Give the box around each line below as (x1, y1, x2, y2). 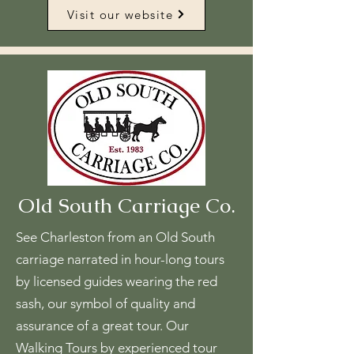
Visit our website (66, 6, 174, 22)
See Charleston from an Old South (16, 229, 215, 245)
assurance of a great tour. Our (16, 318, 189, 333)
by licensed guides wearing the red (16, 273, 217, 289)
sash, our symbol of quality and (16, 296, 195, 311)
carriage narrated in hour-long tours (16, 251, 224, 267)
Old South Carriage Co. (17, 192, 235, 219)
